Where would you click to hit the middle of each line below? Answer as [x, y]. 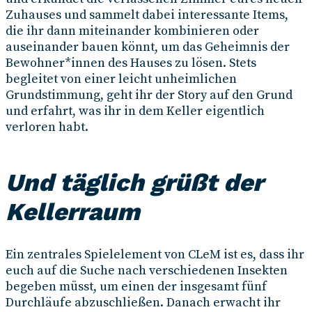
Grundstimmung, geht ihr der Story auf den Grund [149, 95]
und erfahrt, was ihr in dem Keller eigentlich [135, 111]
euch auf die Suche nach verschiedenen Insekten [147, 271]
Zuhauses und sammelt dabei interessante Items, [147, 15]
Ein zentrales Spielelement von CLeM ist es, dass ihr [155, 255]
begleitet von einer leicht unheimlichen [121, 79]
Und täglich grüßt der [134, 183]
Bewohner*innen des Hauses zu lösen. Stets [131, 63]
